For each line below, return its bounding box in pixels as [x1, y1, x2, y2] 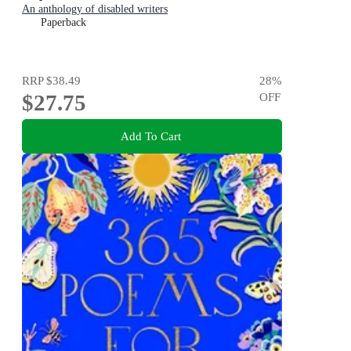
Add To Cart [120, 128, 181, 143]
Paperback [41, 16, 86, 28]
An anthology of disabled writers [22, 2, 168, 15]
